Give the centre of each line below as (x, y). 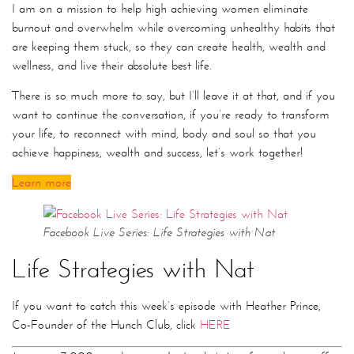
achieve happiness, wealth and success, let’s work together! (157, 153)
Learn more (41, 183)
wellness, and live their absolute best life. (112, 65)
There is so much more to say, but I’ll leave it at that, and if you (173, 96)
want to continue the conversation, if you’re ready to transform (171, 115)
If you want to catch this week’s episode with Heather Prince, (166, 306)
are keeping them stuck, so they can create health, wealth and (169, 46)
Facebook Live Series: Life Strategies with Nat (159, 232)
